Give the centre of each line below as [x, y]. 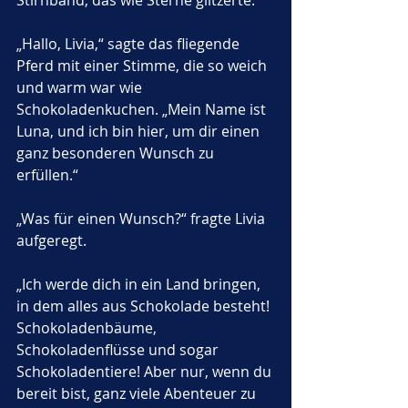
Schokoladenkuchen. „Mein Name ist [143, 109]
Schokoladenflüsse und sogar [119, 350]
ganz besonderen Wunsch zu [117, 153]
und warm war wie [81, 87]
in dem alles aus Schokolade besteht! [145, 306]
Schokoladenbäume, [88, 328]
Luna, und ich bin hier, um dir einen [140, 131]
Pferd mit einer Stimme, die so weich [143, 66]
